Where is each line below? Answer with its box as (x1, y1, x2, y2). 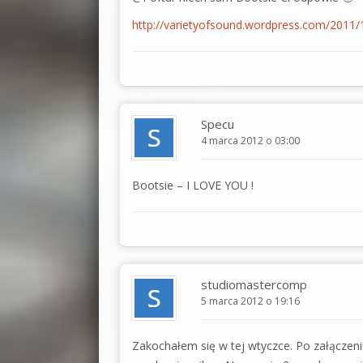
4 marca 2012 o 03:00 (201, 133, 300, 147)
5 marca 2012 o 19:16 (201, 293, 300, 308)
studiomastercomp (201, 275, 307, 293)
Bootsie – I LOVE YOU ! (132, 177, 254, 193)
